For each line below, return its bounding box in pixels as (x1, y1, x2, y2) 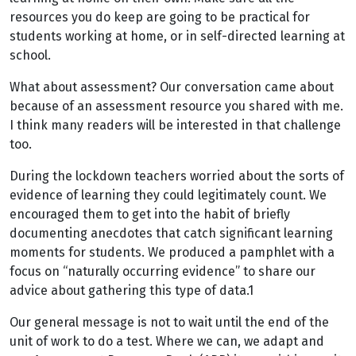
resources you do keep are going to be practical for (10, 10, 310, 25)
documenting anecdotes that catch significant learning (10, 226, 333, 241)
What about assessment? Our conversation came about (10, 79, 334, 95)
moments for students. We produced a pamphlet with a (10, 245, 335, 260)
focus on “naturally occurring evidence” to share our (10, 264, 315, 279)
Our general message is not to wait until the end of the (10, 315, 329, 330)
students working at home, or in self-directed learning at (10, 29, 345, 44)
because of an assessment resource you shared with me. (10, 99, 343, 114)
